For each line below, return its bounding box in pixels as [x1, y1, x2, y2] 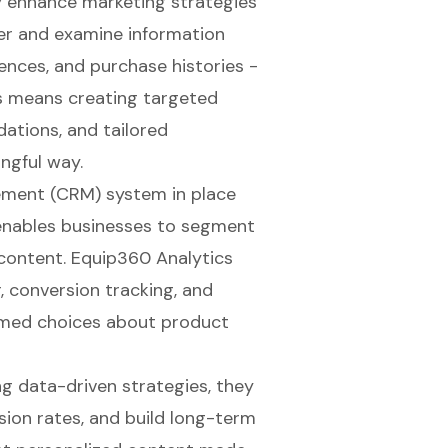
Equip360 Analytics [70, 246, 233, 271]
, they [207, 374, 254, 399]
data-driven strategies [17, 374, 208, 399]
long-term [169, 406, 256, 431]
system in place [100, 182, 236, 207]
